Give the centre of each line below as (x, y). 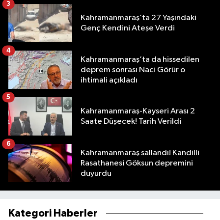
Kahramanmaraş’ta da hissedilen (140, 59)
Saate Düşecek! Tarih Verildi (131, 122)
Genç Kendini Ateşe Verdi (128, 28)
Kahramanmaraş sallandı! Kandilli (140, 153)
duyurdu (96, 173)
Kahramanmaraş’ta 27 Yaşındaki (138, 18)
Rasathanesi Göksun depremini (137, 163)
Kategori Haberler (53, 214)
